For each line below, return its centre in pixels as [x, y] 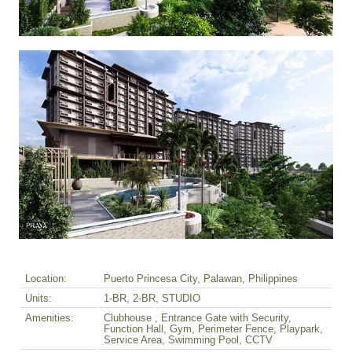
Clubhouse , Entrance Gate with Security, [198, 319]
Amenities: [49, 319]
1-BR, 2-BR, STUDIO [152, 299]
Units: [38, 299]
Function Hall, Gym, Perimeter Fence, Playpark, [213, 330]
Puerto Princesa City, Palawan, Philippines [201, 279]
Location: [46, 279]
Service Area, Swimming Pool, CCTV [188, 341]
